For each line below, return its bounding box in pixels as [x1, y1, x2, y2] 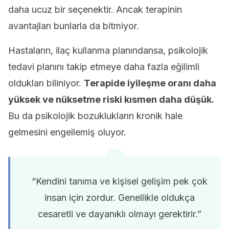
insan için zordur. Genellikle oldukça [44, 192, 195, 203]
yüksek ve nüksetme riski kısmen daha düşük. [8, 94, 214, 105]
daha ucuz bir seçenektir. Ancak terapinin [8, 4, 182, 15]
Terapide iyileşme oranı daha [84, 78, 216, 88]
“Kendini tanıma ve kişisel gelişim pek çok [32, 176, 208, 187]
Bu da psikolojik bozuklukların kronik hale [8, 110, 182, 121]
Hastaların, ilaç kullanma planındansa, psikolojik [8, 45, 208, 56]
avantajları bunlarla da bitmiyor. [8, 20, 139, 31]
